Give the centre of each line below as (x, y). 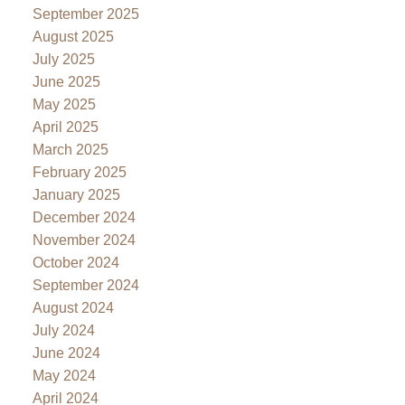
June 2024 (66, 353)
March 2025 (70, 149)
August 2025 (73, 36)
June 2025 (66, 81)
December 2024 (84, 217)
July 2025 (63, 59)
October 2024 (75, 262)
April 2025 (65, 127)
